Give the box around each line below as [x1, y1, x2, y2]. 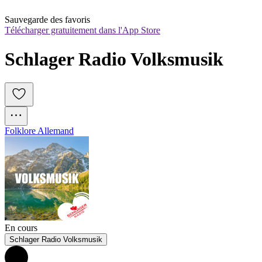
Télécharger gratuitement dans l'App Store [5, 25, 160, 36]
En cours [5, 223, 37, 233]
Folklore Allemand [5, 126, 74, 136]
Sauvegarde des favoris [5, 15, 90, 25]
